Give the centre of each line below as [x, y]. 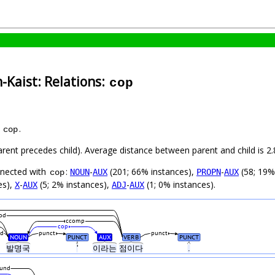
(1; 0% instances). [180, 185]
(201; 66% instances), [152, 172]
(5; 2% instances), [75, 185]
